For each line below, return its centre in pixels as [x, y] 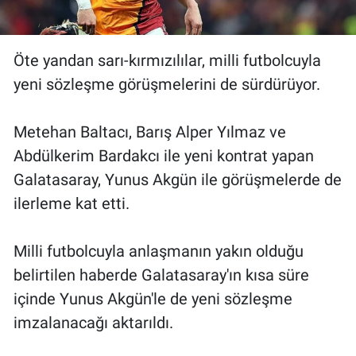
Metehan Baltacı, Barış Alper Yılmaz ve [150, 132]
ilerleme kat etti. [72, 204]
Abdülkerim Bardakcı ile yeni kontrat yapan [164, 156]
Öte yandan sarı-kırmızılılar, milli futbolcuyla [167, 61]
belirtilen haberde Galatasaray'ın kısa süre [161, 275]
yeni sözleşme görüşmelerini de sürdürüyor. [167, 85]
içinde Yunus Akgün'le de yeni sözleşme [153, 299]
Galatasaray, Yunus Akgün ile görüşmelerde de [178, 180]
